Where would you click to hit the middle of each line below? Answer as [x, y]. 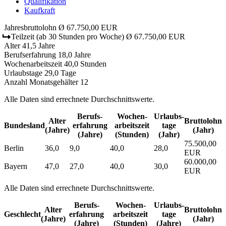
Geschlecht [22, 214]
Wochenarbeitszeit [33, 64]
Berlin [14, 148]
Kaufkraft [40, 10]
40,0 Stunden [85, 64]
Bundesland [24, 125]
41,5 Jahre [39, 45]
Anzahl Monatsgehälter [41, 82]
